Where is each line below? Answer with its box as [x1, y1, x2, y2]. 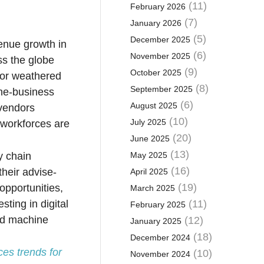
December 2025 [130, 35, 190, 44]
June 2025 [130, 134, 170, 143]
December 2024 [130, 233, 190, 242]
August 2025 [130, 101, 177, 110]
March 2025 [130, 183, 175, 193]
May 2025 [130, 150, 167, 160]
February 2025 [130, 200, 186, 209]
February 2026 [130, 2, 186, 11]
